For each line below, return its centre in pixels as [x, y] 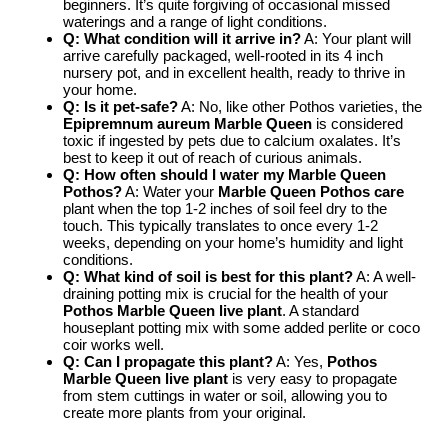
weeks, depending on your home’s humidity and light [233, 242]
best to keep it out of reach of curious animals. [212, 157]
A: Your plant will [356, 38]
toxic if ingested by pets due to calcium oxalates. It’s [232, 140]
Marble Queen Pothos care [311, 191]
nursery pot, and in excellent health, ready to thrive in [234, 72]
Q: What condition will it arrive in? [182, 38]
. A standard [320, 310]
